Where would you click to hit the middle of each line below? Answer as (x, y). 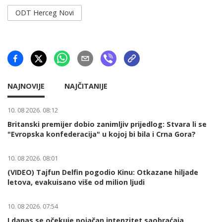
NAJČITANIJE (86, 86)
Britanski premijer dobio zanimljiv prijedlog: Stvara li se (107, 124)
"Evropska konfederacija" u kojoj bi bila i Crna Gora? (102, 134)
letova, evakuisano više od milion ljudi (76, 182)
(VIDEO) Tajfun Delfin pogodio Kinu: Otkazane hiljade (103, 172)
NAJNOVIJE (26, 86)
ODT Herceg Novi (45, 12)
